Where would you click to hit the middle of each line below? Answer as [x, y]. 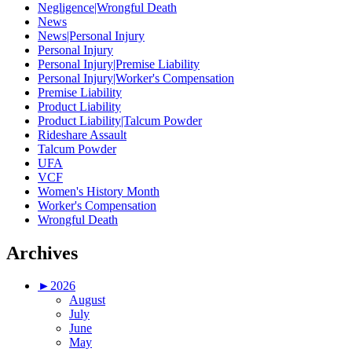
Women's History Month [99, 191]
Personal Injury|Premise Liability [119, 64]
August [87, 300]
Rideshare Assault [82, 134]
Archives [42, 253]
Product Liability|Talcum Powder [120, 120]
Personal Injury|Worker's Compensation [136, 78]
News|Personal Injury [91, 35]
